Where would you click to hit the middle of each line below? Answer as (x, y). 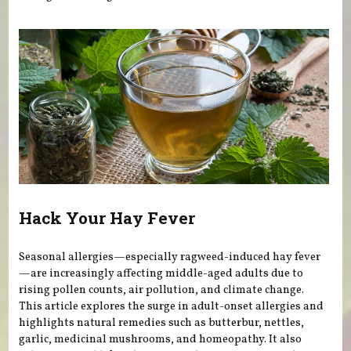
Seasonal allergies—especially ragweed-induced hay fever (170, 257)
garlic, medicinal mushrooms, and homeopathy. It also (161, 339)
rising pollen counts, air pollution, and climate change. (162, 289)
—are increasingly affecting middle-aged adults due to (161, 273)
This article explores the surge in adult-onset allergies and (172, 306)
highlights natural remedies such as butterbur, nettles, (162, 322)
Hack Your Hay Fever (107, 218)
